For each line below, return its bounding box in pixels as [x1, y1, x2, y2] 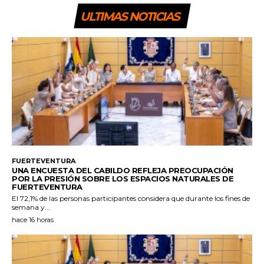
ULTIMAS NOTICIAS [80, 9, 179, 24]
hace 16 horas [12, 215, 54, 224]
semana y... [12, 202, 50, 212]
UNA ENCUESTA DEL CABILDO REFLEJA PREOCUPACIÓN [12, 165, 233, 175]
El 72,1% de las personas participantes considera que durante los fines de [12, 193, 250, 203]
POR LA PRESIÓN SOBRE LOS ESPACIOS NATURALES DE [12, 173, 233, 183]
